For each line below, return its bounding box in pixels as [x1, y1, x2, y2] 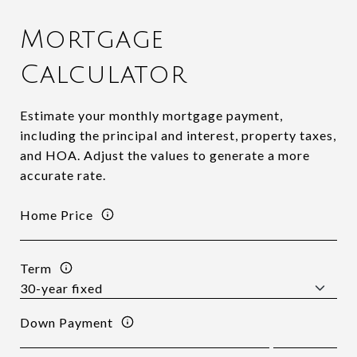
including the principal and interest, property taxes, [20, 127, 336, 143]
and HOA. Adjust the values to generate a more [20, 147, 310, 163]
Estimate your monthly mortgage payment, [20, 108, 283, 123]
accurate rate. [20, 167, 106, 182]
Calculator [20, 61, 187, 88]
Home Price [20, 206, 93, 222]
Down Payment [20, 314, 113, 330]
